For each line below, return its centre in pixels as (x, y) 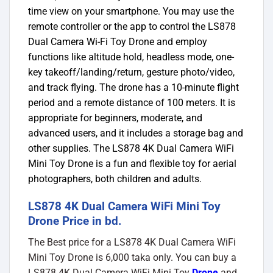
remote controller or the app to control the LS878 (132, 27)
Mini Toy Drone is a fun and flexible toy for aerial (132, 164)
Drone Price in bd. (75, 221)
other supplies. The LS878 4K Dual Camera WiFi (131, 149)
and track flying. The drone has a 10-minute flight (133, 88)
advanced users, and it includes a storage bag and (136, 133)
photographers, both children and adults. (115, 179)
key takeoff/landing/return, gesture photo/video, (131, 73)
